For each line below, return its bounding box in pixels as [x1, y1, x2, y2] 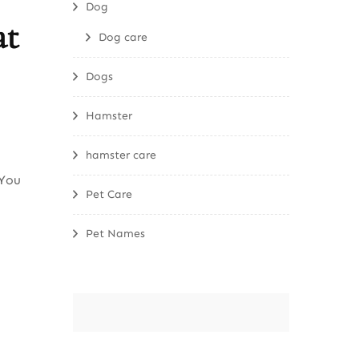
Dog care [99, 30, 147, 44]
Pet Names [86, 227, 145, 240]
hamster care [86, 148, 156, 162]
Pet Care [86, 188, 132, 201]
